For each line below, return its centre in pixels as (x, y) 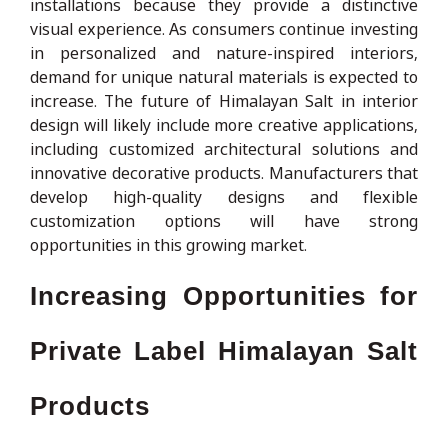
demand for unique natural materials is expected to (224, 76)
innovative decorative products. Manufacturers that (224, 172)
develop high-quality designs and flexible (224, 196)
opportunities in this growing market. (168, 244)
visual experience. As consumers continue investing (224, 28)
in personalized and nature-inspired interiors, (224, 52)
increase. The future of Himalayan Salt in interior (224, 100)
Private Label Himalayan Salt (224, 350)
